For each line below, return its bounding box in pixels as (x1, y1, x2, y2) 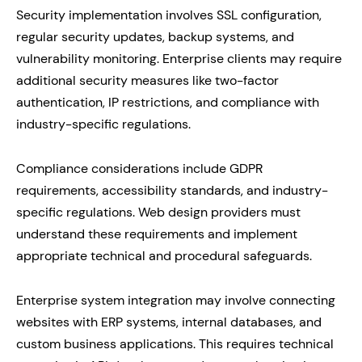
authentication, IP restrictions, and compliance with (16, 93, 319, 111)
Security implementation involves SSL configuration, (16, 6, 322, 23)
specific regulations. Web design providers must (16, 203, 301, 221)
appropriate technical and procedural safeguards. (16, 246, 312, 264)
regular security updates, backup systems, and (16, 27, 294, 45)
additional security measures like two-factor (16, 71, 279, 89)
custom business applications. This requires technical (16, 335, 334, 352)
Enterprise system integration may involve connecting (16, 291, 335, 309)
